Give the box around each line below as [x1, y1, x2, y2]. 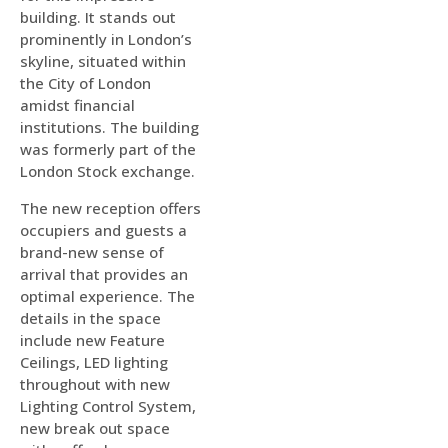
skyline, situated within [20, 51, 186, 72]
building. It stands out [20, 7, 176, 28]
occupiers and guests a [20, 219, 187, 240]
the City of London [20, 73, 151, 94]
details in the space [20, 307, 161, 328]
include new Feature [20, 329, 165, 350]
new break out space [20, 417, 170, 438]
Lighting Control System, [20, 395, 196, 416]
